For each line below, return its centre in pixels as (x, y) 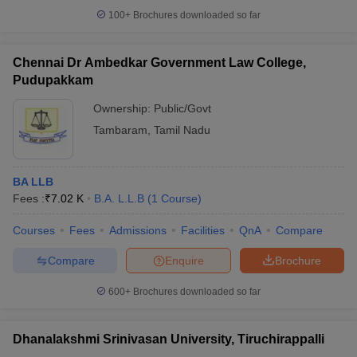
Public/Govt (182, 108)
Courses (34, 230)
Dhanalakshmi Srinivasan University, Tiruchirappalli (169, 339)
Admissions (138, 230)
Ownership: (124, 108)
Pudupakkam (53, 80)
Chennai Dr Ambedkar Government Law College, (159, 63)
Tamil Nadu (182, 130)
